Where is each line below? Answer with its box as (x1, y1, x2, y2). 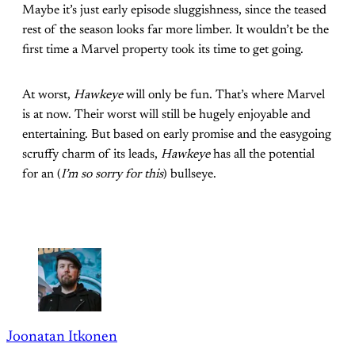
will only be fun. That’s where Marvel (123, 89, 325, 102)
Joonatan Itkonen (6, 330, 117, 345)
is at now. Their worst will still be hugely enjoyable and (22, 109, 311, 122)
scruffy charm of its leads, (22, 148, 161, 162)
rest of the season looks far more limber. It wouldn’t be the (22, 24, 329, 37)
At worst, (22, 89, 74, 102)
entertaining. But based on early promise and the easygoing (22, 128, 331, 142)
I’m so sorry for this (61, 168, 163, 181)
